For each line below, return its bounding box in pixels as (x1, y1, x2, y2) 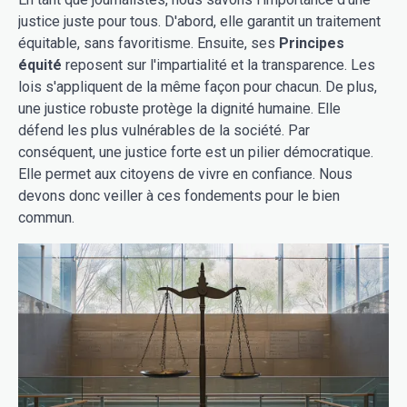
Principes (279, 34, 344, 52)
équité (18, 55, 62, 74)
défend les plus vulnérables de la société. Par (18, 121, 310, 139)
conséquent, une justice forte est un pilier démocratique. (18, 143, 373, 161)
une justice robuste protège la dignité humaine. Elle (18, 99, 341, 117)
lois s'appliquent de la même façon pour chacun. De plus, (18, 77, 377, 95)
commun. (18, 208, 74, 226)
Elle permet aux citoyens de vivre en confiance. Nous (18, 164, 352, 183)
